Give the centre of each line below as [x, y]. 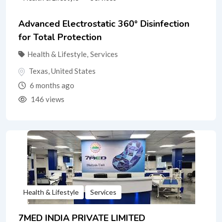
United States [73, 71]
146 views [47, 99]
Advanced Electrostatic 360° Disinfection [104, 24]
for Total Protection [60, 37]
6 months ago [51, 85]
